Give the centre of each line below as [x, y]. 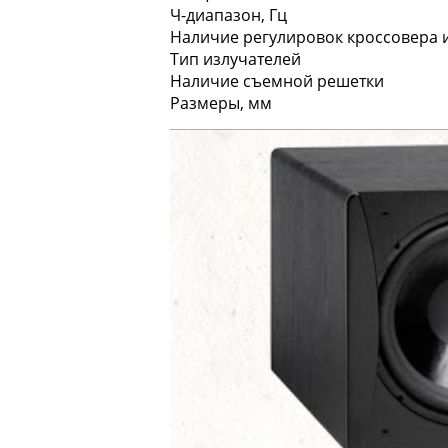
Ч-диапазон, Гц [228, 14]
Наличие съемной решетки [277, 80]
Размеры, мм [221, 102]
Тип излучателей [235, 58]
